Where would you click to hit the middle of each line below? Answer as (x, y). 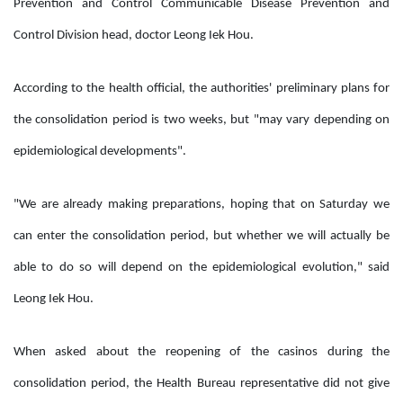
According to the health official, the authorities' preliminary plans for (201, 88)
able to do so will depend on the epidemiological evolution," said (201, 267)
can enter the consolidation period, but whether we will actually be (201, 236)
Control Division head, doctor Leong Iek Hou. (134, 35)
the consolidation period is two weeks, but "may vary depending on (201, 120)
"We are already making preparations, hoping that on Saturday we (201, 204)
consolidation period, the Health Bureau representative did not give (201, 383)
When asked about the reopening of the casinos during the (201, 352)
